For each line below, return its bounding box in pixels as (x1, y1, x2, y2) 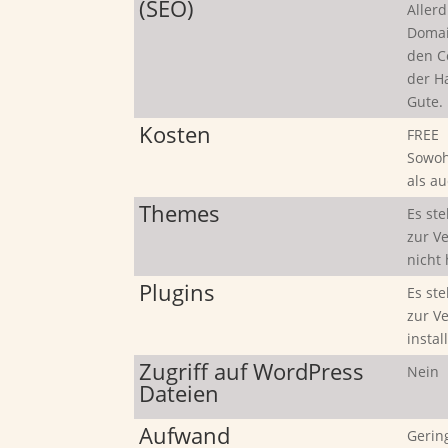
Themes (139, 197, 221, 228)
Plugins (139, 276, 216, 307)
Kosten (139, 118, 212, 149)
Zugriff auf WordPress (139, 355, 365, 386)
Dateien (139, 377, 220, 408)
